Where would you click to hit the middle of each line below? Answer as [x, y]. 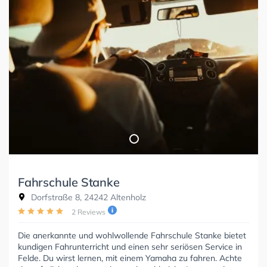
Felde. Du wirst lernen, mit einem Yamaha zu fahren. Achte [130, 258]
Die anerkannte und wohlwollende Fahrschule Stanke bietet [132, 236]
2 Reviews [89, 212]
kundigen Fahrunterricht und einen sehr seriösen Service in [130, 247]
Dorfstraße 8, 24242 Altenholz [87, 198]
